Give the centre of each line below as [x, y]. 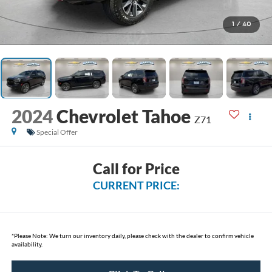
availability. [27, 244]
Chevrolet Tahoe [123, 116]
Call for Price [136, 168]
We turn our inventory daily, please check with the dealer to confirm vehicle [151, 235]
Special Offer [57, 132]
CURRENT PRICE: [136, 185]
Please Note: [31, 235]
